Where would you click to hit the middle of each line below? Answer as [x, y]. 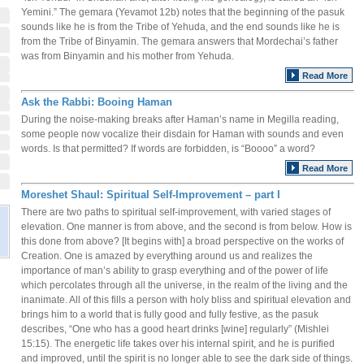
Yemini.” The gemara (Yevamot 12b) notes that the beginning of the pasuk [183, 12]
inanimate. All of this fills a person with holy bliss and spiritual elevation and [186, 300]
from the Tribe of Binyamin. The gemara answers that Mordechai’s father [180, 41]
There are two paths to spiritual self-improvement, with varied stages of [176, 212]
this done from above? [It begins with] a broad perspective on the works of [182, 241]
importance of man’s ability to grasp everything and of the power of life [175, 271]
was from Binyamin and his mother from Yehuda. [128, 56]
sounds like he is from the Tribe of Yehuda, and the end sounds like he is [180, 27]
